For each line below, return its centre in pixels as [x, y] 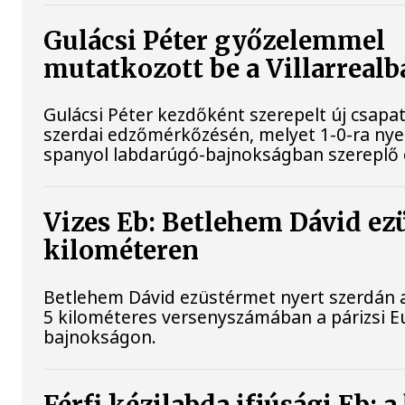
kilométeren [122, 251]
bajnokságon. [100, 336]
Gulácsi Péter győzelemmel [215, 42]
